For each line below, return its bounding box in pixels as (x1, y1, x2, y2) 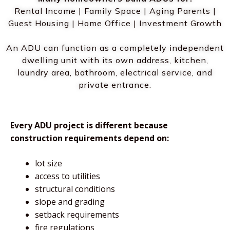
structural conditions (35, 183, 115, 195)
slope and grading (35, 196, 105, 207)
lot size (35, 158, 62, 169)
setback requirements (35, 209, 119, 220)
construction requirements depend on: (10, 132, 169, 144)
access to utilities (35, 170, 100, 182)
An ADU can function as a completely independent (6, 43, 224, 53)
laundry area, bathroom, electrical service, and (17, 67, 213, 78)
